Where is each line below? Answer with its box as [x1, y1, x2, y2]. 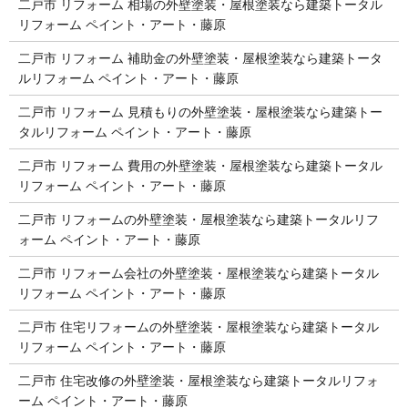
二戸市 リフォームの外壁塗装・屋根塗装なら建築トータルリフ [17, 211, 379, 227]
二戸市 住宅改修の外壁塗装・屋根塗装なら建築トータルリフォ [17, 372, 379, 388]
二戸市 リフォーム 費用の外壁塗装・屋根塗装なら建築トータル [17, 158, 382, 173]
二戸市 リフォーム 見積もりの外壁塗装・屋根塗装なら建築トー [17, 104, 382, 119]
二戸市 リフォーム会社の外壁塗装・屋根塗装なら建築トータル [17, 265, 379, 280]
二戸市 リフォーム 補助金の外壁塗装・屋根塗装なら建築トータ [17, 50, 382, 66]
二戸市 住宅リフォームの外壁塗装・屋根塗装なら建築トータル [17, 319, 379, 334]
